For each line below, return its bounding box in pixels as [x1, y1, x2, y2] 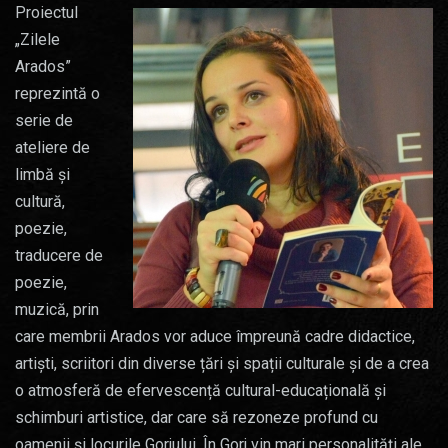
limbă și [15, 164, 70, 184]
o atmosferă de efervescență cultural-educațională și [15, 380, 386, 400]
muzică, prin [15, 299, 99, 319]
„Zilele [15, 29, 60, 49]
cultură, [15, 191, 65, 211]
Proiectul [15, 2, 78, 22]
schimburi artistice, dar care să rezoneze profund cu [15, 407, 378, 427]
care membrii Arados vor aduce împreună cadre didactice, [15, 326, 415, 346]
